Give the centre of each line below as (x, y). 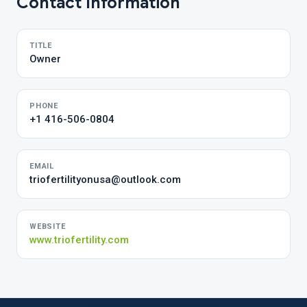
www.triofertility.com (79, 240)
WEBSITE (48, 226)
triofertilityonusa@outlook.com (105, 180)
